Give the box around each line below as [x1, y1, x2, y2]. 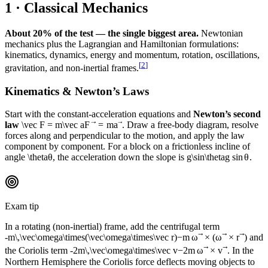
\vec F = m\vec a [22, 120, 84, 130]
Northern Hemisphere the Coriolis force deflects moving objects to [5, 256, 255, 267]
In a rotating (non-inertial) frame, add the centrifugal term [5, 221, 220, 232]
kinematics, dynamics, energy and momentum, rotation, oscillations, [5, 49, 260, 60]
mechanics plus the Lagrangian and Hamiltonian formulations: [5, 38, 239, 49]
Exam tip [5, 200, 39, 211]
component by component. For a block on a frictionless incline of [5, 141, 250, 152]
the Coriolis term [5, 245, 70, 255]
